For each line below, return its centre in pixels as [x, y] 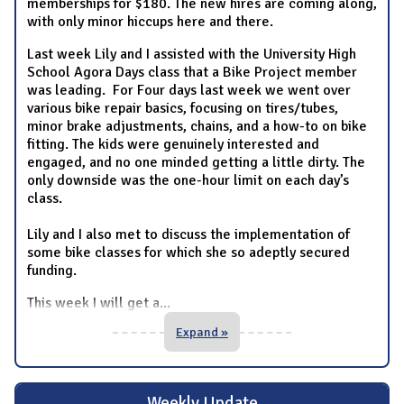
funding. [52, 270]
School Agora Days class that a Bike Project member [192, 72]
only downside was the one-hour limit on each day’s [188, 180]
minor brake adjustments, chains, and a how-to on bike [197, 126]
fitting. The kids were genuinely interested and [173, 144]
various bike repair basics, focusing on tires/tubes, [183, 108]
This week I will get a [93, 303]
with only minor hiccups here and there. [150, 21]
